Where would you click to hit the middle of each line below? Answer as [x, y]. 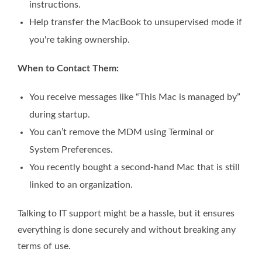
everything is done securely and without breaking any [127, 230]
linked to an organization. [81, 185]
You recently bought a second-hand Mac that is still [135, 167]
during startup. [60, 114]
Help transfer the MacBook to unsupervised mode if [136, 22]
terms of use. [44, 246]
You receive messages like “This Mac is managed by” [135, 97]
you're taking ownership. [80, 39]
